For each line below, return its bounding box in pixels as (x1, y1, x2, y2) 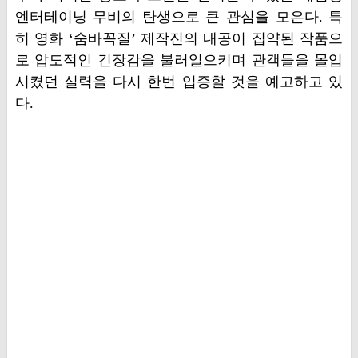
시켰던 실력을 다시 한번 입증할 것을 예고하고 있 (14, 74, 344, 89)
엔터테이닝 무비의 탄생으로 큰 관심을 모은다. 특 (14, 9, 344, 25)
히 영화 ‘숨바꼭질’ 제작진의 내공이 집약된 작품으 (14, 30, 344, 46)
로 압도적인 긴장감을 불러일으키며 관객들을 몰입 (14, 52, 344, 68)
